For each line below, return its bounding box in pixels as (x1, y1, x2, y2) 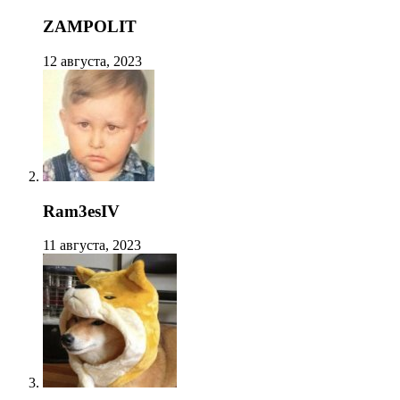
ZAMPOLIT (43, 17, 137, 37)
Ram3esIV (43, 201, 120, 221)
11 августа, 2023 (43, 237, 141, 254)
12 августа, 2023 (43, 53, 142, 69)
